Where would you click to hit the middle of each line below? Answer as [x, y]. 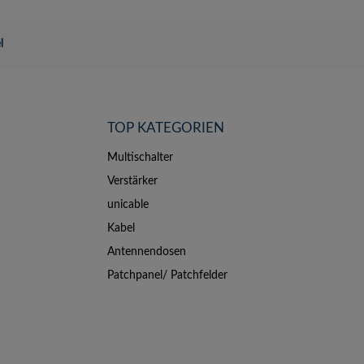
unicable [128, 205]
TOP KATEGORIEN [166, 128]
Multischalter [140, 158]
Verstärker [132, 181]
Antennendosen [147, 252]
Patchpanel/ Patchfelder [167, 275]
